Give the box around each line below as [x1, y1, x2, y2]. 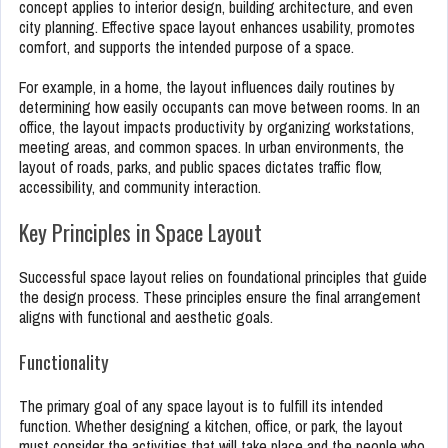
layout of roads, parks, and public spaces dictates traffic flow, [19, 156, 382, 179]
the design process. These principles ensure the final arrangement [19, 286, 421, 309]
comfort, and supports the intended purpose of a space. [19, 36, 354, 59]
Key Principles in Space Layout [19, 216, 262, 249]
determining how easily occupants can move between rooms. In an [19, 96, 420, 119]
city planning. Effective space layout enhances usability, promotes [19, 16, 415, 39]
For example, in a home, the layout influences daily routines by [19, 76, 395, 99]
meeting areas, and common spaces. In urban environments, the [19, 136, 404, 159]
